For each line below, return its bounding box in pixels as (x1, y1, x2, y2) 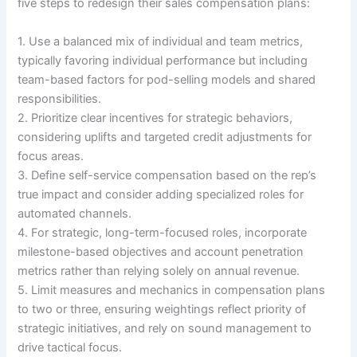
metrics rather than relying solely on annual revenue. (18, 263, 300, 278)
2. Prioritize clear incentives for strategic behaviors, (18, 110, 293, 125)
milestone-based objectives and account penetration (18, 244, 304, 259)
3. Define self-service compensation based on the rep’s (18, 167, 317, 182)
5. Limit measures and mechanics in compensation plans (18, 282, 326, 297)
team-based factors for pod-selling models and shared (18, 72, 316, 87)
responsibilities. (18, 91, 102, 106)
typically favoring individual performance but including (18, 53, 308, 68)
